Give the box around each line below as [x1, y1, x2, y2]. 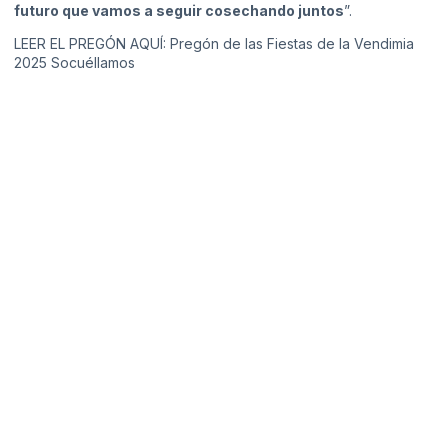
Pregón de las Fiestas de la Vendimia [170, 35, 414, 53]
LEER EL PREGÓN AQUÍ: [14, 35, 170, 53]
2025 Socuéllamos [14, 54, 135, 72]
